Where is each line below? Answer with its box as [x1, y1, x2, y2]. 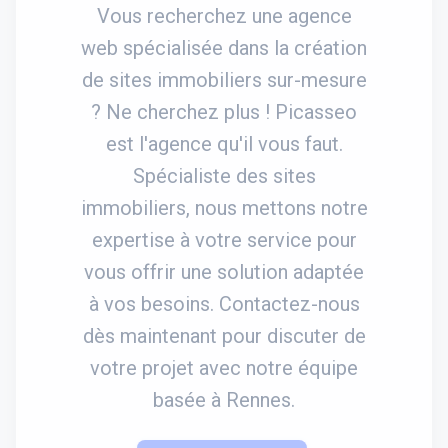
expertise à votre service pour [91, 227, 357, 252]
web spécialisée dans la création [81, 35, 367, 60]
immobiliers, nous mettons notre [80, 195, 368, 220]
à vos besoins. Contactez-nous [88, 291, 360, 316]
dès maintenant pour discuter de [82, 323, 366, 348]
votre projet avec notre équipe [90, 355, 358, 380]
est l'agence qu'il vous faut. [105, 131, 343, 156]
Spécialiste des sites [132, 163, 316, 188]
